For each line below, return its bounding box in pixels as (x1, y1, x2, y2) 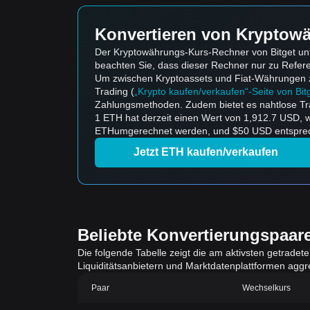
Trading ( (95, 86, 134, 97)
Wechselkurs (242, 283, 291, 293)
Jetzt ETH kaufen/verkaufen (133, 146, 278, 158)
